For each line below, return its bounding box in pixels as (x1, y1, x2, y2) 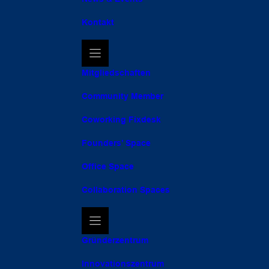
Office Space (82, 162, 134, 171)
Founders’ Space (82, 138, 151, 148)
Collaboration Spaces (82, 185, 170, 195)
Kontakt (82, 17, 114, 27)
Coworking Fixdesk (82, 115, 161, 124)
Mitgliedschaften (82, 68, 151, 77)
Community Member (82, 91, 163, 101)
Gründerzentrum (82, 235, 148, 245)
